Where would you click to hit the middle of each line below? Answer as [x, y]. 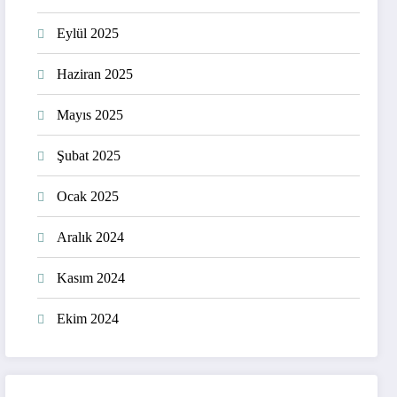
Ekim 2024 [88, 318]
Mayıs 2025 [90, 114]
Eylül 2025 [88, 33]
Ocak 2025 [88, 196]
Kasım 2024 [91, 277]
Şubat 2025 [89, 155]
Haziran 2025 [95, 74]
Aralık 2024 [91, 237]
